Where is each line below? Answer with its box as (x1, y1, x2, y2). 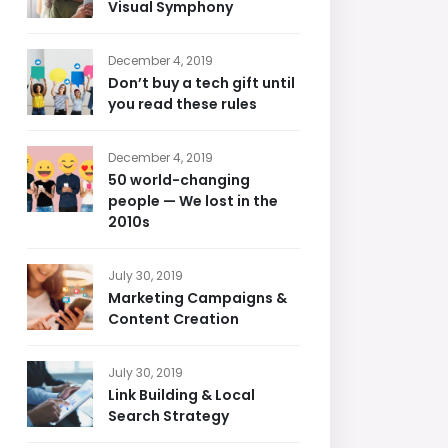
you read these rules (108, 94, 257, 114)
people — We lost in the (108, 191, 278, 211)
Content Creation (108, 309, 239, 329)
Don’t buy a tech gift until (108, 73, 295, 93)
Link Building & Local (108, 385, 255, 405)
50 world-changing (108, 170, 250, 190)
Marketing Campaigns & (108, 288, 287, 308)
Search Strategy (108, 406, 229, 426)
